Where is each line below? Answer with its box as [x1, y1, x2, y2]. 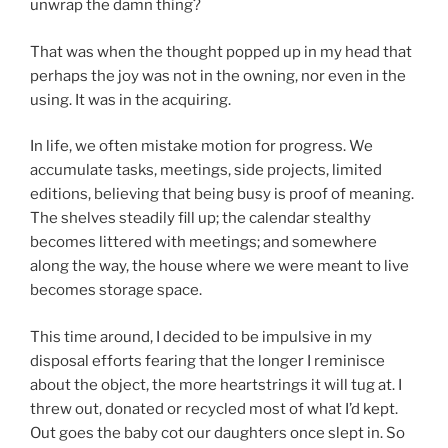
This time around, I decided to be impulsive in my [30, 327, 372, 346]
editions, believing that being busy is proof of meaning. [30, 185, 414, 204]
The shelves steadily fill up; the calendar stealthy [30, 209, 371, 228]
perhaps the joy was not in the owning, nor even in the [30, 66, 406, 85]
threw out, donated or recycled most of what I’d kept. [30, 399, 398, 418]
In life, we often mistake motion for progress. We [30, 137, 373, 156]
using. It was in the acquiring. [30, 90, 231, 109]
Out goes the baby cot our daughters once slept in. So [30, 423, 405, 442]
